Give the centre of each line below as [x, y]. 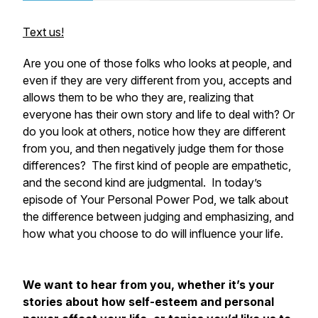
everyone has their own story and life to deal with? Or [159, 114]
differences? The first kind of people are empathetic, [157, 165]
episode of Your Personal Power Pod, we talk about [155, 199]
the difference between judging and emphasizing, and [158, 216]
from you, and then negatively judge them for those [153, 148]
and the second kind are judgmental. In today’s [142, 182]
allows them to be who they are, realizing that [138, 97]
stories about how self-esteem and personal [148, 302]
